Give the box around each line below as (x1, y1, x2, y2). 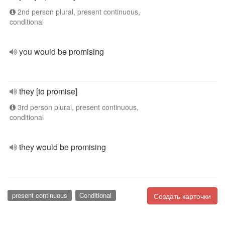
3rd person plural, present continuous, (16, 102, 139, 112)
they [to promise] (19, 85, 77, 97)
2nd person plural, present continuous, (16, 7, 140, 17)
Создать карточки (154, 191, 211, 201)
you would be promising (19, 46, 104, 57)
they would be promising (19, 141, 106, 153)
